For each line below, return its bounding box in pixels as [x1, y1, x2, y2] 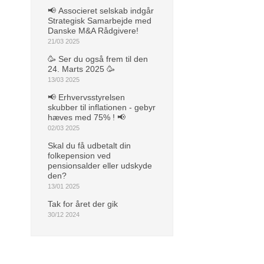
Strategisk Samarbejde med [48, 15, 151, 25]
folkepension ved [48, 150, 111, 160]
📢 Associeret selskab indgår [48, 5, 154, 15]
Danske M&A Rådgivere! [48, 25, 138, 35]
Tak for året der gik [48, 199, 118, 209]
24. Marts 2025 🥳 [48, 64, 115, 74]
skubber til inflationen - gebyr [48, 102, 156, 112]
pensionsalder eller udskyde [48, 160, 152, 170]
